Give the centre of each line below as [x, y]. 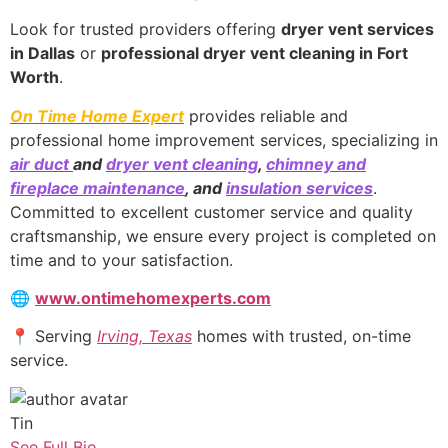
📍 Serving [53, 336]
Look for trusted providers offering [145, 29]
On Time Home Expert [97, 115]
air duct [41, 163]
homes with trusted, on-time [301, 336]
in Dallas [42, 53]
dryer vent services [357, 29]
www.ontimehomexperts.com [153, 298]
